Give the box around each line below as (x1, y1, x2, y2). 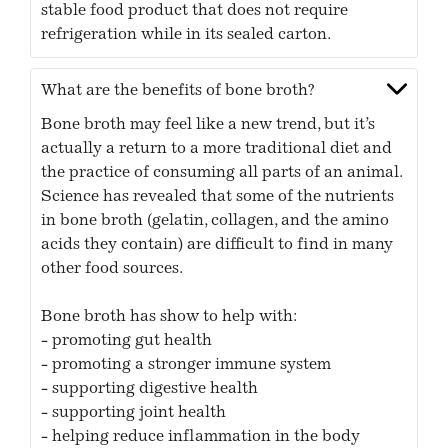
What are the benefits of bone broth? (41, 83, 315, 100)
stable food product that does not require (41, 3, 349, 20)
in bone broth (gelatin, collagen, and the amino (41, 213, 390, 230)
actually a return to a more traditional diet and (41, 141, 393, 158)
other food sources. (41, 261, 184, 278)
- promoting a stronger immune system (41, 357, 332, 374)
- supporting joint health (41, 405, 227, 422)
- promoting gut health (41, 333, 213, 350)
